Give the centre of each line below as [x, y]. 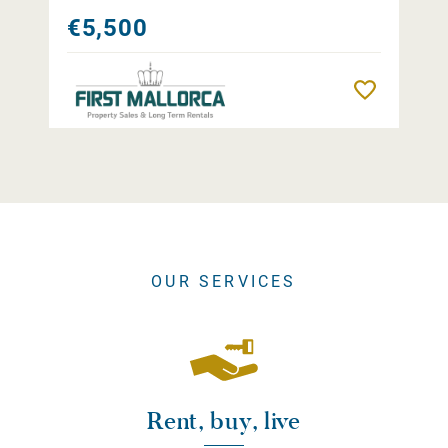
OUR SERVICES [224, 282]
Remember [414, 90]
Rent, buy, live [224, 421]
